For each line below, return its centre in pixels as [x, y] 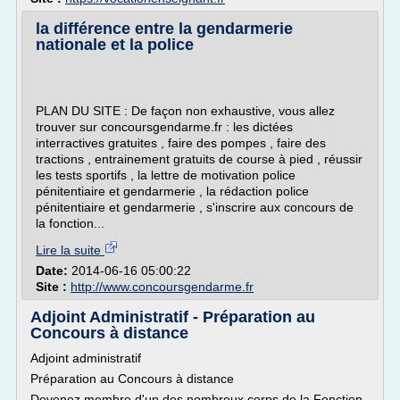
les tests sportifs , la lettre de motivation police [166, 175]
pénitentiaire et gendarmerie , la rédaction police [172, 191]
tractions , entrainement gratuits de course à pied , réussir [199, 159]
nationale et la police [115, 45]
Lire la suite [70, 250]
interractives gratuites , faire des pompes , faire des [181, 143]
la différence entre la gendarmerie [164, 29]
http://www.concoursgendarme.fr [162, 287]
